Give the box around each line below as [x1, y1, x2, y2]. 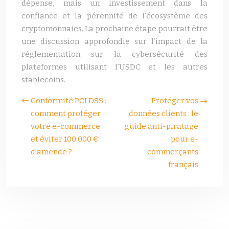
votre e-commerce [31, 122, 100, 131]
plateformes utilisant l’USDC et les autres [21, 62, 208, 72]
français [168, 160, 198, 169]
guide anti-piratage [125, 122, 198, 131]
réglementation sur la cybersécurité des [21, 50, 208, 59]
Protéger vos [151, 96, 198, 105]
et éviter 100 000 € [31, 134, 99, 144]
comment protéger [31, 109, 101, 118]
